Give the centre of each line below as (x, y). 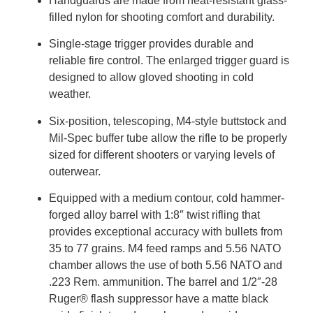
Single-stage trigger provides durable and (151, 44)
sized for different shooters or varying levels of (162, 154)
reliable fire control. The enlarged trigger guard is (169, 61)
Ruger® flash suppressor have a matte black (159, 299)
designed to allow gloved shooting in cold (151, 78)
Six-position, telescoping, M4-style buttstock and (168, 121)
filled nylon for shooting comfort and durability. (162, 17)
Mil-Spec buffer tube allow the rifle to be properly (168, 138)
